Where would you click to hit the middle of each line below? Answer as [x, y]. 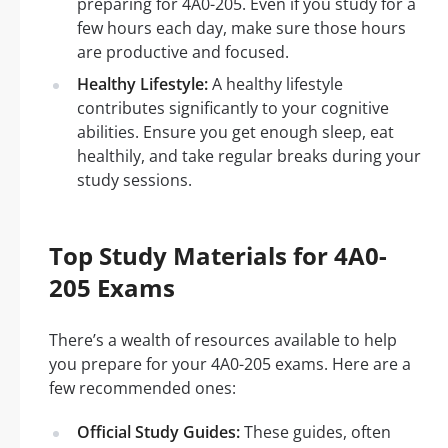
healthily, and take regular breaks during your [249, 156]
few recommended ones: [142, 388]
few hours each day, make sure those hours [241, 28]
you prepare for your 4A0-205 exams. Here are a [230, 364]
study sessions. [134, 180]
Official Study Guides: [158, 432]
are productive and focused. [183, 52]
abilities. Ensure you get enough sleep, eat [235, 132]
